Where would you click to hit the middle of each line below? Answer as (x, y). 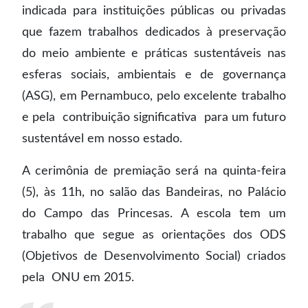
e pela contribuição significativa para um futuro (154, 117)
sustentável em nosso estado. (102, 139)
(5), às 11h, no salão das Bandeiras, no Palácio (154, 192)
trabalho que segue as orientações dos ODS (154, 235)
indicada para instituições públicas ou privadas (154, 11)
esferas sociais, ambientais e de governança (154, 75)
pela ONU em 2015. (78, 277)
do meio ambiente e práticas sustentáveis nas (154, 53)
